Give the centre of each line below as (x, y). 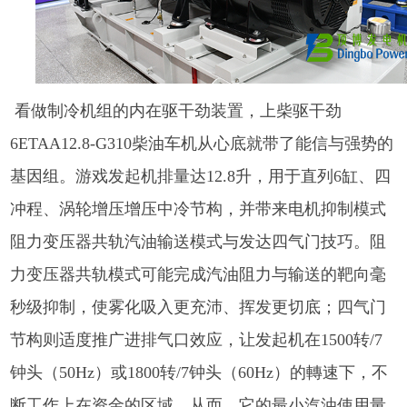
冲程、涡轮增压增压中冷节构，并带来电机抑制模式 (199, 208)
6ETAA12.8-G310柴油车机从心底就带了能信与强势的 (202, 143)
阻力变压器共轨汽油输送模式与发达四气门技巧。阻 (199, 241)
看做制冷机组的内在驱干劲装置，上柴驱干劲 (176, 110)
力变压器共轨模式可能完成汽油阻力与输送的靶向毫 (199, 274)
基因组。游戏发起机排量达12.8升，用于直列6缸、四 (201, 176)
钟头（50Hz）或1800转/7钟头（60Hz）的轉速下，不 (199, 372)
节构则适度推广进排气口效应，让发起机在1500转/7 (197, 339)
